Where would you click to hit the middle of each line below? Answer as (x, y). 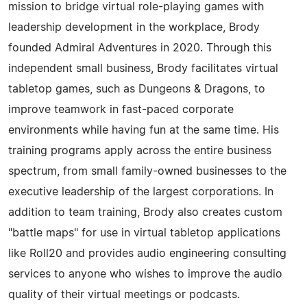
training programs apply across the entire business (140, 151)
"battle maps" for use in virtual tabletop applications (144, 233)
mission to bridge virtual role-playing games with (136, 7)
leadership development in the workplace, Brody (134, 27)
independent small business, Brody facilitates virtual (143, 69)
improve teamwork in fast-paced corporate (121, 110)
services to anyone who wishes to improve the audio (145, 274)
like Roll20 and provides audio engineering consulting (147, 254)
